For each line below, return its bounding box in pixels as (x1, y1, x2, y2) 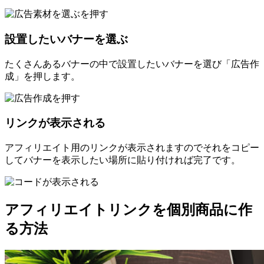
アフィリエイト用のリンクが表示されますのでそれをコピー (5, 143, 259, 153)
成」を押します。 (5, 71, 80, 81)
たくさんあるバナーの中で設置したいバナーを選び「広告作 (5, 58, 259, 69)
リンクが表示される (5, 117, 105, 130)
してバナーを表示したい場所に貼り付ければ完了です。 (5, 155, 240, 166)
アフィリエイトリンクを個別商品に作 (5, 201, 252, 217)
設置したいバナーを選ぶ (5, 32, 128, 45)
